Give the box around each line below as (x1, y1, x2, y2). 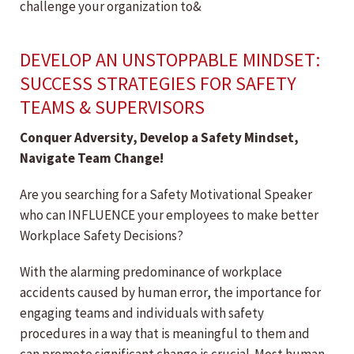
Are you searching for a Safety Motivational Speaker (20, 186, 312, 204)
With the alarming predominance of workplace (20, 263, 282, 281)
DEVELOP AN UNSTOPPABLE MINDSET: (20, 47, 320, 73)
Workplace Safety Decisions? (20, 227, 183, 245)
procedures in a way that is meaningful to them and (20, 325, 310, 343)
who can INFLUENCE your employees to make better (20, 206, 318, 224)
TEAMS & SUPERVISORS (20, 95, 205, 120)
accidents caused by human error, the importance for (20, 284, 321, 302)
